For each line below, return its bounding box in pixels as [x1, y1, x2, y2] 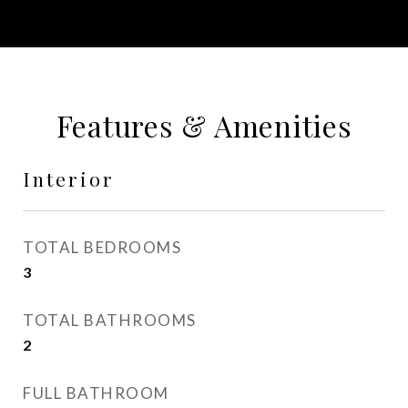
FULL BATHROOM [23, 383, 169, 403]
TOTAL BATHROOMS [23, 311, 197, 330]
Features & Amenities [56, 106, 352, 145]
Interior [23, 166, 115, 191]
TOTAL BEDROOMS [23, 238, 181, 257]
